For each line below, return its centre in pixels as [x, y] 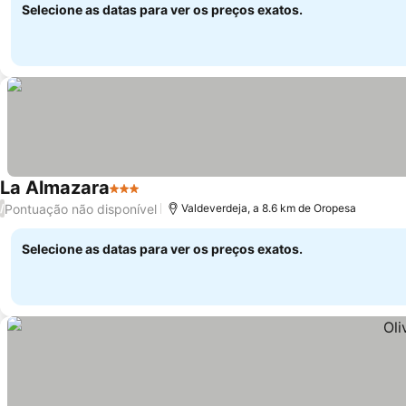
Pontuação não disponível [81, 208]
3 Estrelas [143, 198]
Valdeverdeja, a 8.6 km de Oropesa [269, 208]
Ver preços [179, 198]
